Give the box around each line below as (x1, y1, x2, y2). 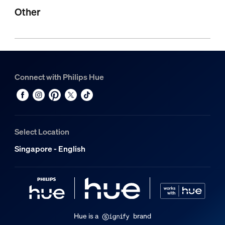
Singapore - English (14, 143, 85, 154)
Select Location (14, 126, 69, 137)
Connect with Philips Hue (14, 71, 104, 82)
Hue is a (74, 211, 98, 221)
